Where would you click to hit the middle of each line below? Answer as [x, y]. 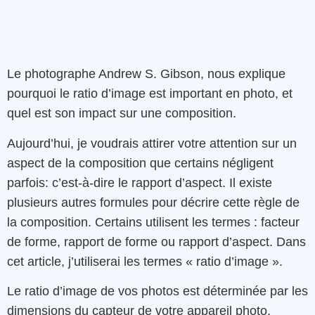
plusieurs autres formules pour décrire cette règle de [153, 202]
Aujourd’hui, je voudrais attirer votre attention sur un [152, 143]
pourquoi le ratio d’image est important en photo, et [150, 94]
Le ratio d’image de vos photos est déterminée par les [157, 291]
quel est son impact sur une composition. [122, 114]
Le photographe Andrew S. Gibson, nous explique [146, 74]
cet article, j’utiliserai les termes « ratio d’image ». [145, 261]
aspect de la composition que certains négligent [140, 163]
